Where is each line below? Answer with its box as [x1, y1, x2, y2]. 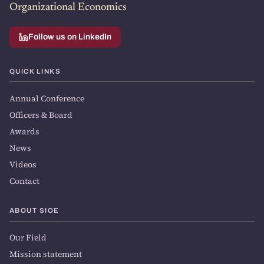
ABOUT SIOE [9, 206, 60, 214]
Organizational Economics [9, 1, 127, 13]
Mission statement [9, 248, 82, 260]
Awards [9, 125, 39, 137]
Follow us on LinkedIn [28, 32, 111, 41]
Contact [9, 174, 39, 187]
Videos [9, 158, 37, 170]
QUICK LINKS [9, 67, 61, 75]
